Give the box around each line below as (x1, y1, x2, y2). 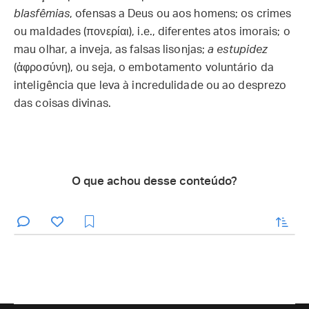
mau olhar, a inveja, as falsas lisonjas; (14, 44, 208, 55)
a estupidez (208, 44, 268, 55)
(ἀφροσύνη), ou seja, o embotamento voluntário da (14, 62, 274, 73)
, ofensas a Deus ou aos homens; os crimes (70, 8, 292, 19)
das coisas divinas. (14, 98, 111, 109)
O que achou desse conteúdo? (72, 175, 237, 187)
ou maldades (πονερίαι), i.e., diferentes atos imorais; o (14, 26, 290, 37)
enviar (248, 214, 281, 225)
